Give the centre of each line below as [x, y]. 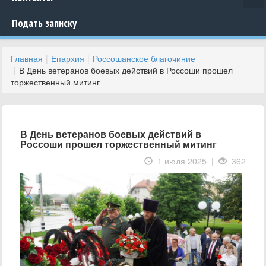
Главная [27, 58]
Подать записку [44, 23]
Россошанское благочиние [144, 58]
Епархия [68, 58]
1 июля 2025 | [186, 161]
